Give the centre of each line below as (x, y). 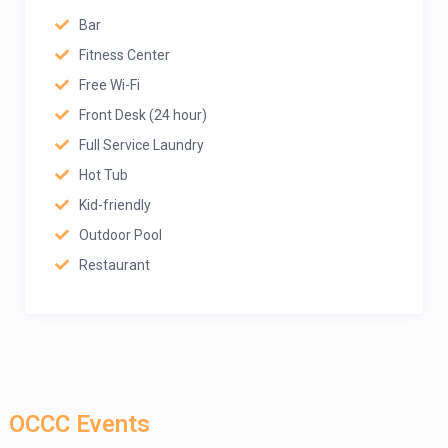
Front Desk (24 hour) (143, 115)
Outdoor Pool (120, 235)
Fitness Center (124, 55)
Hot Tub (103, 175)
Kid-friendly (115, 205)
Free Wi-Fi (109, 85)
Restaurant (114, 265)
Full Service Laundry (141, 145)
